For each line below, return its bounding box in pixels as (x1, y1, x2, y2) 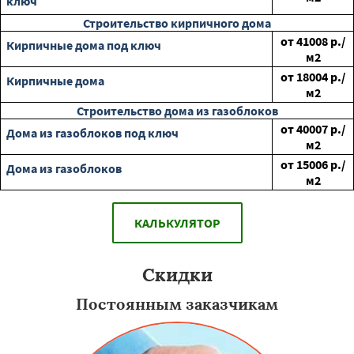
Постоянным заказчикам (76, 294, 278, 314)
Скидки (141, 263, 213, 286)
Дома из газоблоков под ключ (6, 125, 179, 141)
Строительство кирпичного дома (83, 15, 271, 31)
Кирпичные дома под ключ (6, 37, 161, 53)
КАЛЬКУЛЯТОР (134, 215, 220, 231)
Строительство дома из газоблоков (76, 103, 278, 119)
